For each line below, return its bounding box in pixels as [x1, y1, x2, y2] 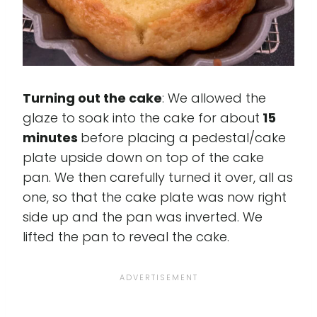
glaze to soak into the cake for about [23, 108, 260, 127]
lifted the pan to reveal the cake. [23, 227, 229, 246]
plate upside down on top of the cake [23, 148, 264, 166]
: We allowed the [162, 88, 266, 107]
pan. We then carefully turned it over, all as [23, 168, 293, 186]
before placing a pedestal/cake [81, 128, 286, 146]
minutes [23, 128, 81, 146]
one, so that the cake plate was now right [23, 188, 287, 206]
